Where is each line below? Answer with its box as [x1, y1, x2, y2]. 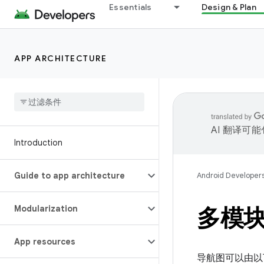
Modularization [14, 203, 78, 214]
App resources [14, 236, 75, 247]
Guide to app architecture [14, 170, 125, 181]
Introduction [14, 137, 62, 148]
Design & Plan [201, 2, 256, 12]
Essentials [109, 2, 152, 12]
